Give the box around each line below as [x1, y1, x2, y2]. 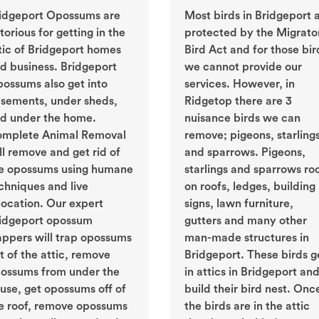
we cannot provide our [184, 61, 302, 73]
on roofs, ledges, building [184, 181, 315, 193]
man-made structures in [184, 232, 309, 244]
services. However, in [184, 78, 295, 90]
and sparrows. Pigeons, [184, 147, 305, 159]
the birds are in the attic [184, 300, 310, 313]
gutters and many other [184, 215, 307, 227]
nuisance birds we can [184, 113, 300, 125]
